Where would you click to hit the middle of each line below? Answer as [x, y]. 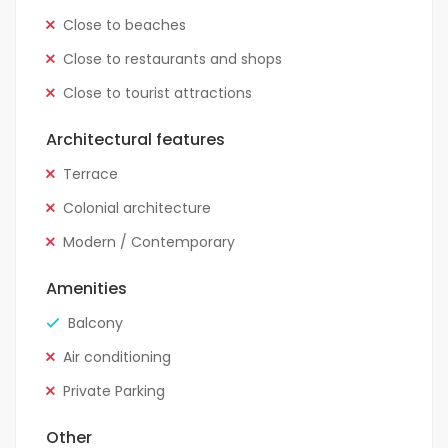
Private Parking [114, 391]
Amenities [86, 289]
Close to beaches [124, 25]
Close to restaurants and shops [172, 59]
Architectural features [135, 140]
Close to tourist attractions [157, 93]
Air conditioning [117, 357]
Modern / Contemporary [149, 242]
